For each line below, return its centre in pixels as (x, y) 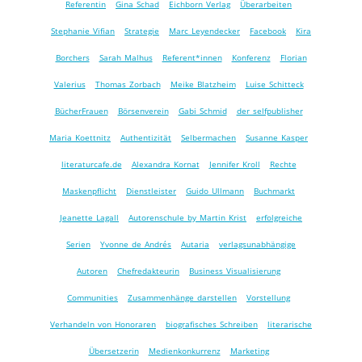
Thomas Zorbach (128, 84)
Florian (293, 58)
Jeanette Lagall (89, 218)
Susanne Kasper (277, 138)
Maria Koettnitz (80, 138)
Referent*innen (192, 58)
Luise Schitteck (274, 84)
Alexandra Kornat (165, 164)
